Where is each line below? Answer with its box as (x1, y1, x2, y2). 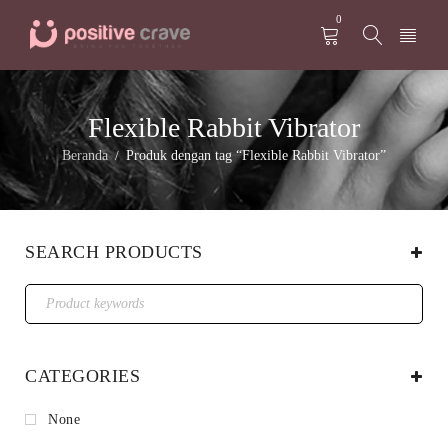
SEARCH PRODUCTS (25, 242, 203, 262)
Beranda (62, 148, 108, 163)
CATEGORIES (25, 366, 140, 386)
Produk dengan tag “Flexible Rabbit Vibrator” (126, 148, 386, 163)
